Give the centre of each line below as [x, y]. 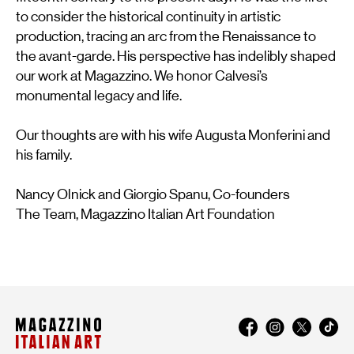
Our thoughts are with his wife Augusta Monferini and [173, 136]
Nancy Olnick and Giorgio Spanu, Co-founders [153, 195]
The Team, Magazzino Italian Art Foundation [145, 215]
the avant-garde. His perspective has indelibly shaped [176, 56]
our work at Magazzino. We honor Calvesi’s [142, 76]
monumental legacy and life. [99, 96]
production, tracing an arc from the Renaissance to [166, 37]
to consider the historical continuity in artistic [148, 17]
